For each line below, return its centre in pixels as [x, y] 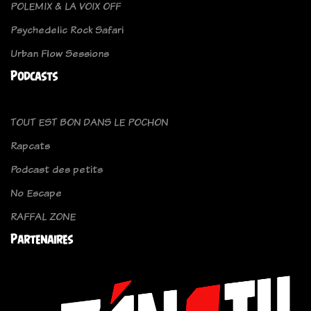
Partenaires [42, 239]
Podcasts [34, 76]
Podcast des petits [57, 169]
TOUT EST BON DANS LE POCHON [89, 122]
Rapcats [30, 146]
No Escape [36, 193]
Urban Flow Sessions [60, 53]
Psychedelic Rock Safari [67, 30]
